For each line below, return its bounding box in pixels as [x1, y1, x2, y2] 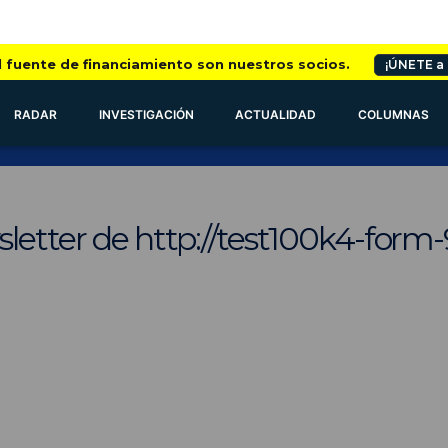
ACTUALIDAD [235, 107, 317, 122]
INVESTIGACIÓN [98, 107, 194, 122]
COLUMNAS [358, 107, 430, 122]
